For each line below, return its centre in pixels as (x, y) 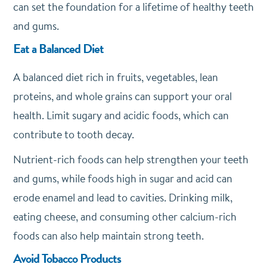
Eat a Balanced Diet (58, 48)
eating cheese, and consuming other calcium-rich (125, 216)
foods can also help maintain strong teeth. (108, 235)
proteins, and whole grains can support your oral (122, 96)
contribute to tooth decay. (74, 134)
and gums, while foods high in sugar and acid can (122, 178)
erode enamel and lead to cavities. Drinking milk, (122, 197)
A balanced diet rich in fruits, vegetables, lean (115, 77)
